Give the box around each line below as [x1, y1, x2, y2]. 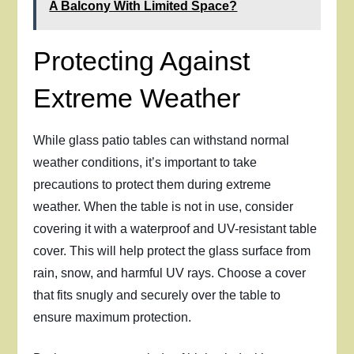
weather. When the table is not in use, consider [33, 200, 294, 213]
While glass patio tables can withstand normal [33, 134, 290, 147]
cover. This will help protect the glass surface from [33, 244, 311, 258]
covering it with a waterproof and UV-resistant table [33, 222, 318, 235]
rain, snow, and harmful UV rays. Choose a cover [33, 266, 307, 280]
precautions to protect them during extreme [33, 178, 272, 191]
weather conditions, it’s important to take [33, 156, 258, 169]
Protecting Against [33, 46, 250, 76]
